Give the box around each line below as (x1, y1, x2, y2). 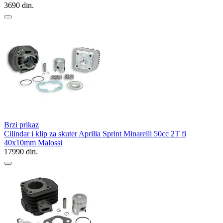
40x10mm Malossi (4, 138, 62, 147)
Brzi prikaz (4, 120, 39, 129)
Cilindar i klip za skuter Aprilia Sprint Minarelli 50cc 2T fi (4, 129, 186, 138)
